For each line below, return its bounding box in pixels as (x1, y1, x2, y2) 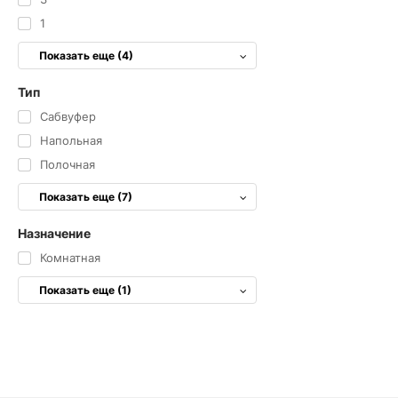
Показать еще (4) (39, 49, 133, 62)
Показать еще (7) (39, 190, 132, 203)
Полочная (39, 157, 95, 171)
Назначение (18, 226, 91, 241)
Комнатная (39, 251, 100, 265)
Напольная (39, 133, 102, 147)
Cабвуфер (39, 109, 96, 123)
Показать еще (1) (39, 283, 131, 297)
